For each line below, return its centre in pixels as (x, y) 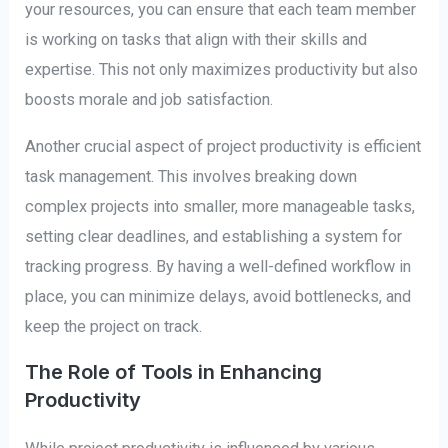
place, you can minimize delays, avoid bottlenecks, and (218, 296)
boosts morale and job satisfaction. (149, 100)
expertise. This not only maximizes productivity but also (222, 70)
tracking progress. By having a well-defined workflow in (218, 266)
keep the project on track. (114, 326)
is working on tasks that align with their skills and (196, 40)
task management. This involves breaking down (191, 176)
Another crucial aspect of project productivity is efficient (223, 146)
